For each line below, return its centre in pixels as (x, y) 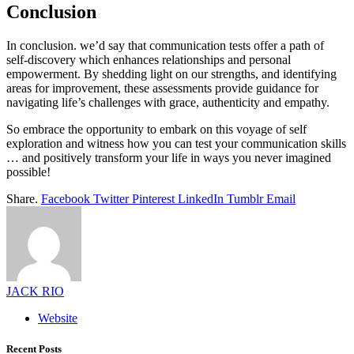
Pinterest (153, 198)
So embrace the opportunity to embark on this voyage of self (156, 129)
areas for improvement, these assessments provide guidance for (162, 88)
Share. (22, 198)
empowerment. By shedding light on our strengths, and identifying (171, 73)
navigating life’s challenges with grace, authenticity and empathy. (168, 102)
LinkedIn (201, 198)
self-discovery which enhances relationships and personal (149, 59)
